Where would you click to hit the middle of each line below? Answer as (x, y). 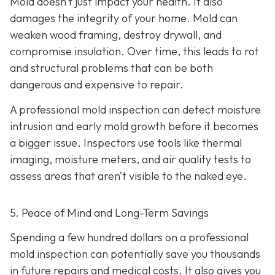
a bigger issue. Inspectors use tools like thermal (126, 143)
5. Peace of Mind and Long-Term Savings (109, 213)
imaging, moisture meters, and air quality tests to (130, 160)
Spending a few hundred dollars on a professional (129, 237)
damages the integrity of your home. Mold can (124, 18)
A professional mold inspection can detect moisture (135, 110)
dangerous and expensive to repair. (97, 85)
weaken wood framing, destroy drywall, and (116, 35)
